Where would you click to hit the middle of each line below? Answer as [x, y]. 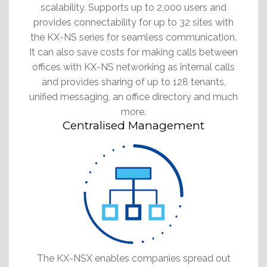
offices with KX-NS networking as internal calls [133, 67]
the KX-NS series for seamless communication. [133, 37]
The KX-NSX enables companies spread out [133, 258]
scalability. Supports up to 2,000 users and [133, 7]
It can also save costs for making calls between [133, 52]
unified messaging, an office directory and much [133, 97]
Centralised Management [133, 125]
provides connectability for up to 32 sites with [133, 22]
